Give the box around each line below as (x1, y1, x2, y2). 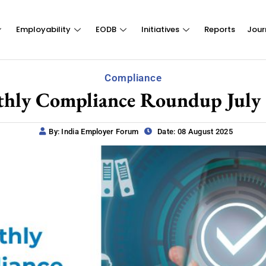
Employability (15, 24, 71, 35)
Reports (204, 24, 235, 35)
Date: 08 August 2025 (155, 127, 233, 136)
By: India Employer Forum (49, 127, 139, 136)
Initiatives (141, 24, 179, 35)
